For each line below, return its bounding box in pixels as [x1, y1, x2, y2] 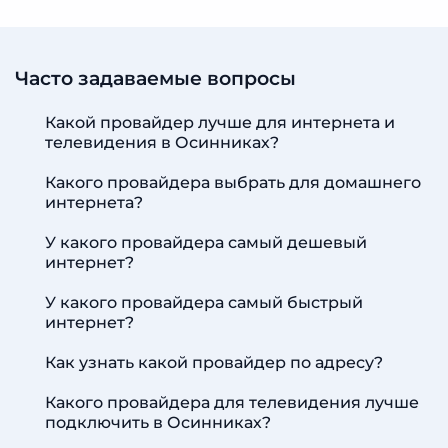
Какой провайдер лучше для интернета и [45, 113, 395, 132]
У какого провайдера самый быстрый [45, 293, 363, 312]
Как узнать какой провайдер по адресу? [45, 353, 383, 372]
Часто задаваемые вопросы [15, 67, 296, 90]
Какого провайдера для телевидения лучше [45, 393, 419, 412]
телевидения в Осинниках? [45, 133, 279, 152]
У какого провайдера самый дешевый [45, 233, 367, 252]
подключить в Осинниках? [45, 413, 271, 432]
